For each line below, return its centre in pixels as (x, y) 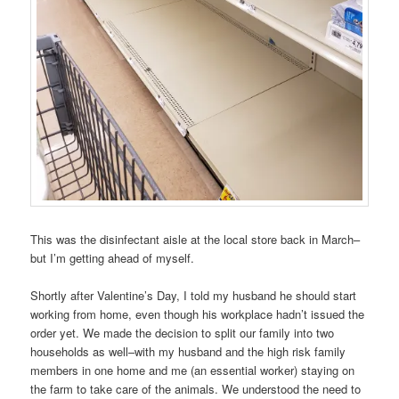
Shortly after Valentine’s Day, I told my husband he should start (194, 295)
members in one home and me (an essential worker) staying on (193, 370)
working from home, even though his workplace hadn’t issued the (198, 313)
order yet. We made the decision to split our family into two (183, 332)
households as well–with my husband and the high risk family (188, 351)
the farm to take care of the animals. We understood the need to (196, 388)
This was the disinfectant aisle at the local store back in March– (195, 239)
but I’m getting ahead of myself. (113, 257)
